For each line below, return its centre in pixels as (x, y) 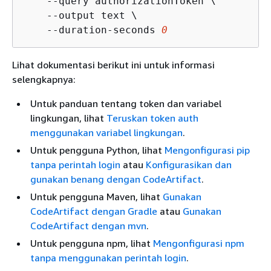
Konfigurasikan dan (189, 164)
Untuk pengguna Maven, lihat (96, 196)
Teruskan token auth (152, 118)
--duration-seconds (92, 30)
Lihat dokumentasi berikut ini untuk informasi (113, 64)
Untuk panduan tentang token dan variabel (126, 103)
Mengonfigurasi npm (199, 243)
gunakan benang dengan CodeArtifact (116, 179)
